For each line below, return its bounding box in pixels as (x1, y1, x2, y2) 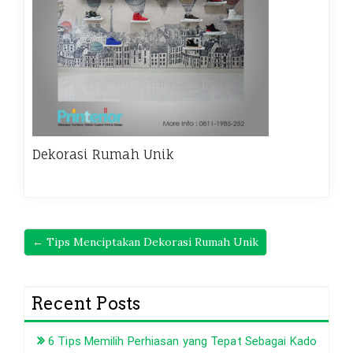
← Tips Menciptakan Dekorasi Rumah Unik (32, 234, 258, 249)
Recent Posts (31, 292, 141, 314)
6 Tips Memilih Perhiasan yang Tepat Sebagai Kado (48, 333, 317, 348)
